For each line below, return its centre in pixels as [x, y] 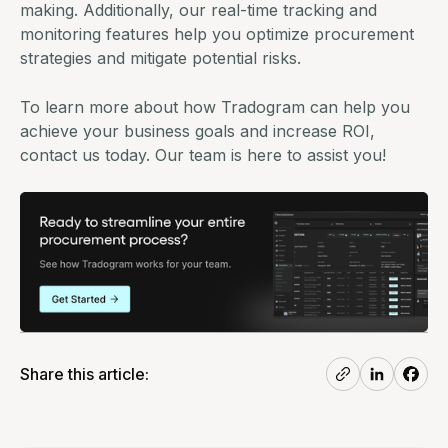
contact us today [83, 154]
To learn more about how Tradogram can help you [215, 106]
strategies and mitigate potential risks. [160, 57]
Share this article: [84, 374]
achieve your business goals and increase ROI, [197, 130]
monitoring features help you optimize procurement [217, 33]
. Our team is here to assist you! [266, 154]
